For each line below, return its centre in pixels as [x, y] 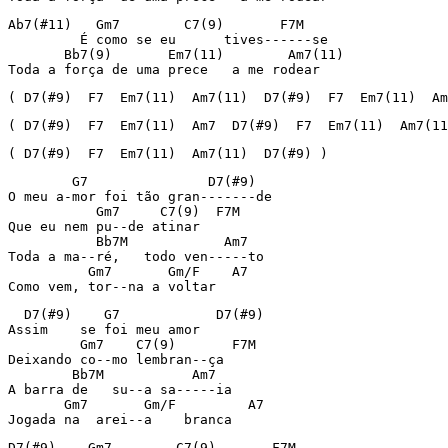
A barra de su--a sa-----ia [120, 389]
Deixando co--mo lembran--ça [116, 359]
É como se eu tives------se [168, 39]
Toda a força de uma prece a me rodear [164, 69]
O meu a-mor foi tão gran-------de [140, 196]
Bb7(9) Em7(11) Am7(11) [176, 54]
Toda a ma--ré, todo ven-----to [136, 256]
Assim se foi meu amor [104, 329]
